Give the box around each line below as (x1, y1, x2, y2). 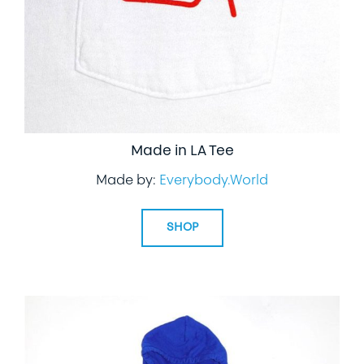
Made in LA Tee (130, 144, 234, 158)
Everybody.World (159, 174, 268, 188)
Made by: (96, 174, 159, 188)
